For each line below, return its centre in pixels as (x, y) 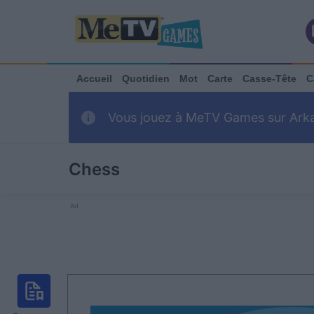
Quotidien (146, 78)
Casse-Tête (269, 78)
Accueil (94, 78)
